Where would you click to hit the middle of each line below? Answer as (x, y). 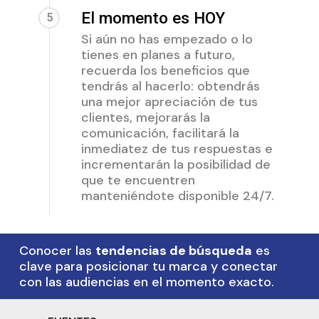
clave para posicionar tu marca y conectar (148, 267)
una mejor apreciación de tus (169, 101)
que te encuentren (138, 180)
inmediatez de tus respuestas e (177, 148)
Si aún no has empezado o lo (167, 39)
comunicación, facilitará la (160, 133)
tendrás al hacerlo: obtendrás (170, 86)
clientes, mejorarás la (145, 117)
